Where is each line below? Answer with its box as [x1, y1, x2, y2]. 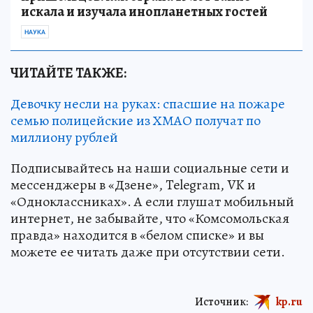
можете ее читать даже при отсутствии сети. [10, 242, 285, 261]
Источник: [195, 293, 248, 310]
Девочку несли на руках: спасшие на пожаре [10, 94, 285, 113]
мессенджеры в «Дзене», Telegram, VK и [10, 175, 256, 194]
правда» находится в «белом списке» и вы [10, 225, 264, 245]
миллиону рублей [10, 127, 118, 147]
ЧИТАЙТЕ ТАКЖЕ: [10, 63, 126, 82]
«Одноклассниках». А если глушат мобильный [10, 191, 294, 211]
